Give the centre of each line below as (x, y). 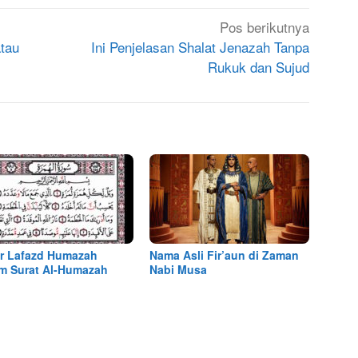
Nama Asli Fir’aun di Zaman (225, 255)
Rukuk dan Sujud (259, 66)
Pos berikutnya (265, 26)
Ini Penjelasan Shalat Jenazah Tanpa (201, 46)
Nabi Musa (179, 269)
